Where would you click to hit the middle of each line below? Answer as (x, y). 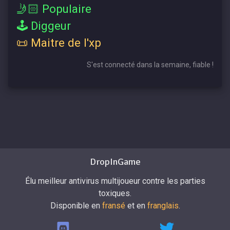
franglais (163, 205)
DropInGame (115, 161)
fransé (113, 205)
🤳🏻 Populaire (54, 8)
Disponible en (76, 205)
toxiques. (115, 193)
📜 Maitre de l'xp (59, 42)
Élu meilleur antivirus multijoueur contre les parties (115, 181)
